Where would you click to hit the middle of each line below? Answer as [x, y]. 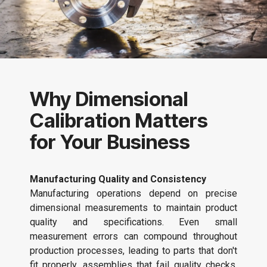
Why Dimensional [109, 99]
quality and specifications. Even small [133, 222]
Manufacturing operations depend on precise [133, 194]
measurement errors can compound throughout [133, 237]
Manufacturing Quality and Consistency [118, 179]
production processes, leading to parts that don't [133, 251]
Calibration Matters [119, 121]
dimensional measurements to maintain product [133, 208]
